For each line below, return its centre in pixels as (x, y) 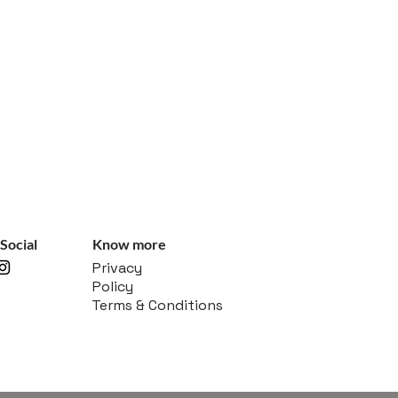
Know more (129, 243)
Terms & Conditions (157, 305)
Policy (113, 286)
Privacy (117, 267)
